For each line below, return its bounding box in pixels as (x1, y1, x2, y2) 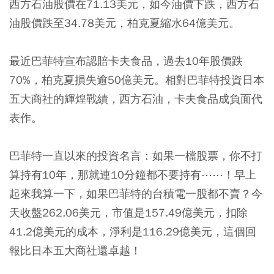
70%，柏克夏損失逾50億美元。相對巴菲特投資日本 (9, 72, 264, 87)
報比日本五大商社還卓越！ (9, 243, 141, 257)
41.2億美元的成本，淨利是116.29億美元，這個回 (9, 224, 256, 239)
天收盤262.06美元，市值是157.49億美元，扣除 (9, 205, 248, 220)
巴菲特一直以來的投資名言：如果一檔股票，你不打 (9, 148, 262, 163)
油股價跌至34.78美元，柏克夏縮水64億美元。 (9, 15, 240, 30)
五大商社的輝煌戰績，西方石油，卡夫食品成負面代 (9, 91, 262, 106)
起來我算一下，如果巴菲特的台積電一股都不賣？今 (9, 186, 262, 201)
